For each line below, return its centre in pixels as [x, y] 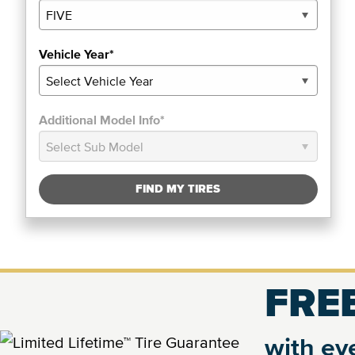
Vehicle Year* [76, 54]
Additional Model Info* [102, 120]
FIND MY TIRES [178, 189]
